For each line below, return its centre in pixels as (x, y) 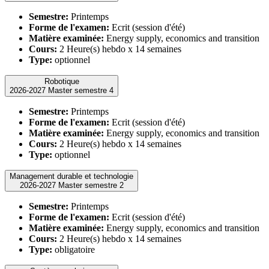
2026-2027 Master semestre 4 (81, 90)
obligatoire (74, 249)
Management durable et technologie (71, 176)
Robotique (62, 81)
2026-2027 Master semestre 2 (91, 185)
